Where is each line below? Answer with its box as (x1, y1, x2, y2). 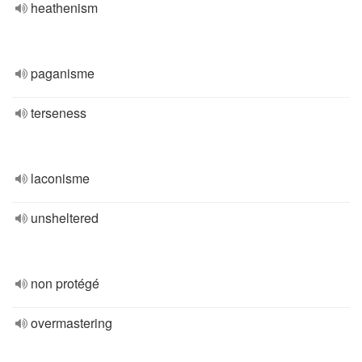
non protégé (31, 274, 99, 293)
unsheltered (31, 208, 99, 227)
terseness (31, 103, 86, 122)
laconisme (31, 169, 90, 187)
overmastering (31, 314, 112, 332)
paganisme (31, 64, 95, 82)
